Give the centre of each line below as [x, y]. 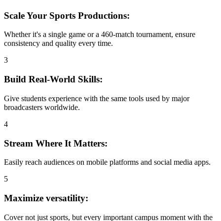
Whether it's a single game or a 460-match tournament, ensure [100, 35]
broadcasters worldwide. [42, 107]
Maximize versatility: [46, 198]
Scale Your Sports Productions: [67, 15]
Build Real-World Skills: [53, 79]
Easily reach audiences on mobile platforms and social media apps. [107, 162]
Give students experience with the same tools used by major [97, 98]
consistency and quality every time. [58, 43]
